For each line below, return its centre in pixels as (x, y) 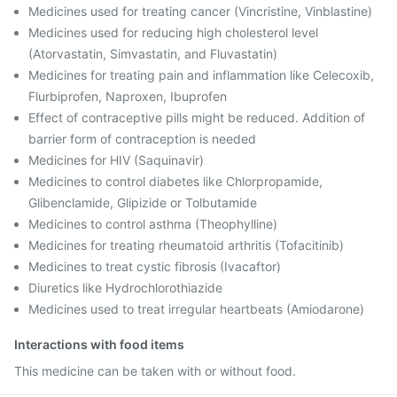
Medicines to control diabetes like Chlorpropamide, (175, 181)
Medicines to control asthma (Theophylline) (153, 224)
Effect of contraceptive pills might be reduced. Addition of (197, 117)
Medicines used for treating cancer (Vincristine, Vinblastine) (200, 11)
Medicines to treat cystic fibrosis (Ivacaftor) (155, 266)
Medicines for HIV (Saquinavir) (116, 160)
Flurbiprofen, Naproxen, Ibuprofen (128, 96)
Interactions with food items (99, 344)
